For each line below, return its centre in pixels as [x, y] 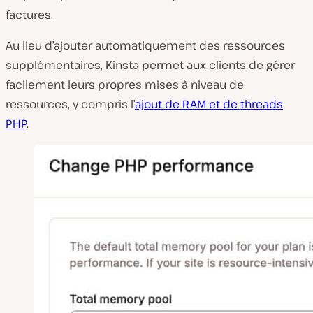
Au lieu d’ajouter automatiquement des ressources [145, 45]
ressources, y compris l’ [70, 104]
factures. [29, 14]
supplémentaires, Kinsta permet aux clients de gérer [150, 65]
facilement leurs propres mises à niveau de [125, 84]
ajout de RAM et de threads [209, 104]
